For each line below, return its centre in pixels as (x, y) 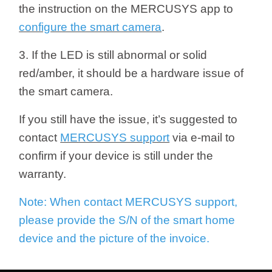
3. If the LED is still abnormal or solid (113, 55)
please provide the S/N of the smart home (127, 220)
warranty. (43, 174)
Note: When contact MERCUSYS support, (128, 202)
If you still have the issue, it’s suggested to (128, 119)
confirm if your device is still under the (116, 156)
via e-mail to (202, 138)
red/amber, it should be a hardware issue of (131, 73)
